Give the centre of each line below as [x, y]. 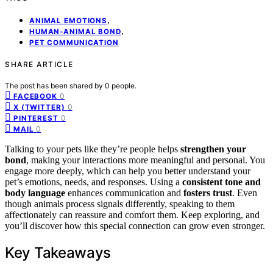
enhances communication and [124, 193]
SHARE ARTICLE [39, 64]
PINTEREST [36, 118]
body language [35, 193]
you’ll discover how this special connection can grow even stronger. [135, 225]
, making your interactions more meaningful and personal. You [146, 160]
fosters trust [208, 193]
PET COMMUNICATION [74, 42]
